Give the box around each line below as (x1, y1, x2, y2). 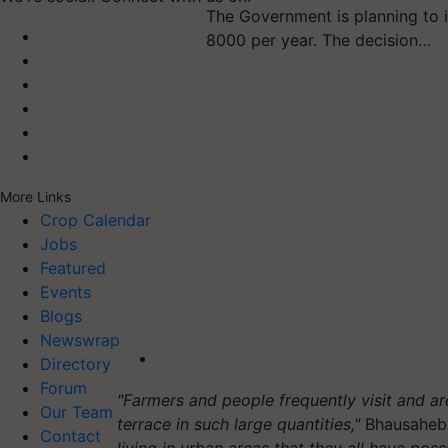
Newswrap (40, 330, 120, 351)
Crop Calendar (40, 210, 151, 231)
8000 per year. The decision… (206, 29, 432, 50)
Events (40, 282, 91, 303)
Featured (40, 258, 106, 279)
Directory (40, 354, 111, 375)
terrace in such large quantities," (117, 413, 360, 434)
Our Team (40, 402, 113, 423)
